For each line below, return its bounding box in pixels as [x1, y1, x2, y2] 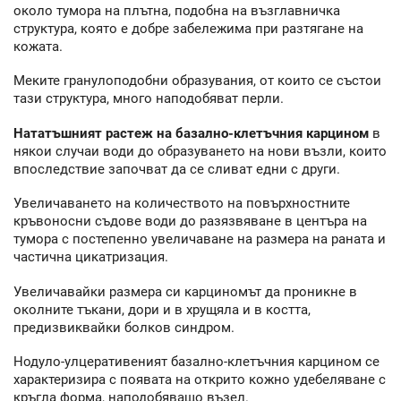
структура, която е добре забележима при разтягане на [13, 20, 363, 37]
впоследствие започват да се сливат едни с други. [13, 160, 340, 177]
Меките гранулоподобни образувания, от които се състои [13, 73, 381, 90]
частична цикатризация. [13, 249, 168, 266]
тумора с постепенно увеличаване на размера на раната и [13, 231, 386, 248]
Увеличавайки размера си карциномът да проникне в [13, 283, 357, 300]
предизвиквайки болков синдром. [13, 319, 235, 336]
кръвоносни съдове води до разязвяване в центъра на [13, 213, 367, 230]
